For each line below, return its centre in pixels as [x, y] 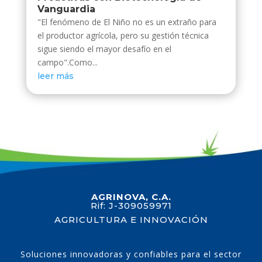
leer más [55, 76]
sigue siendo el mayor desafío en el [104, 49]
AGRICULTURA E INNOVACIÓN [131, 220]
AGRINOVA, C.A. [131, 197]
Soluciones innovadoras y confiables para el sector [131, 254]
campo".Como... [67, 62]
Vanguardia [66, 9]
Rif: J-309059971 [131, 206]
